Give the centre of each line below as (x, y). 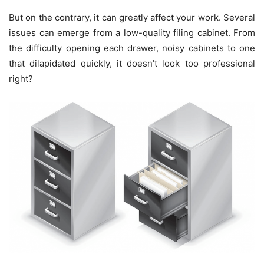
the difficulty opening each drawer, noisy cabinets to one (132, 48)
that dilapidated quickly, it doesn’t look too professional (132, 63)
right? (21, 79)
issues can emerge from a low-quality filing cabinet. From (132, 33)
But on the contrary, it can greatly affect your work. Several (132, 17)
